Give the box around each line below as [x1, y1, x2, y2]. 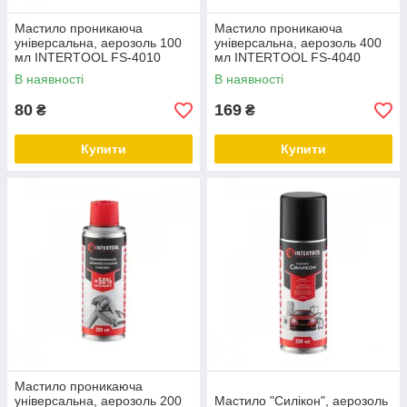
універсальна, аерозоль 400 [214, 35, 382, 50]
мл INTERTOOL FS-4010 [15, 50, 161, 65]
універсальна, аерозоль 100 [15, 35, 182, 50]
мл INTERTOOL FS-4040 [214, 50, 361, 65]
